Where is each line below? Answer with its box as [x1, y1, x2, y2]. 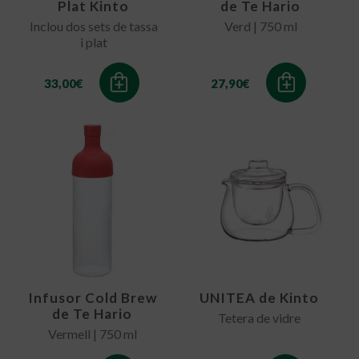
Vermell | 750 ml [47, 325, 137, 341]
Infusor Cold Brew [27, 288, 157, 306]
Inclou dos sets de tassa [29, 18, 158, 34]
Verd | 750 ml [224, 18, 297, 34]
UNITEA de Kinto [200, 288, 320, 306]
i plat [79, 34, 107, 50]
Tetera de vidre [218, 309, 301, 325]
